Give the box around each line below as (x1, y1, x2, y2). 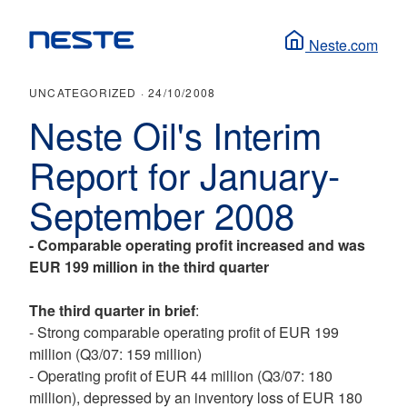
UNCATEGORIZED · (29, 84, 149, 100)
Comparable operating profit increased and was (37, 234, 365, 255)
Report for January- (29, 148, 340, 200)
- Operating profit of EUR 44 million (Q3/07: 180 (29, 365, 333, 386)
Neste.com (309, 35, 378, 55)
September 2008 (29, 188, 294, 240)
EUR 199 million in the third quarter (29, 256, 269, 277)
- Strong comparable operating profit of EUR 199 (29, 322, 339, 342)
